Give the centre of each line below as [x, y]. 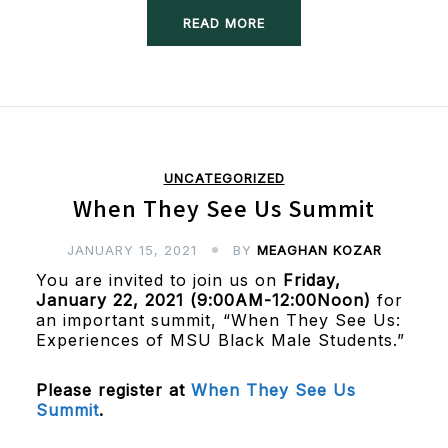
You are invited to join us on [156, 279]
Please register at [113, 389]
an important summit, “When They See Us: [218, 319]
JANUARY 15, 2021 [131, 249]
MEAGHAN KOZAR [319, 249]
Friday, [308, 279]
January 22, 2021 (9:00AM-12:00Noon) [206, 299]
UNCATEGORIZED [224, 177]
